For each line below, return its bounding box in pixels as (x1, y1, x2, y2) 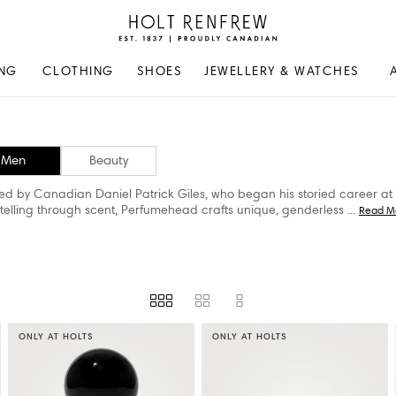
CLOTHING (42, 64, 114, 79)
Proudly (118, 53, 159, 69)
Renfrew (118, 34, 163, 50)
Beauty (88, 152, 128, 168)
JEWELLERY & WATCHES (204, 64, 360, 79)
